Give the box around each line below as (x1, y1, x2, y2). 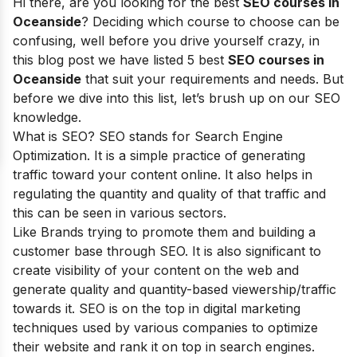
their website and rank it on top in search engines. (13, 339, 315, 355)
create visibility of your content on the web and (13, 262, 299, 278)
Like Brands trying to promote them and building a (13, 224, 316, 240)
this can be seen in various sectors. (13, 205, 226, 221)
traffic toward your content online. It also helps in (13, 167, 312, 182)
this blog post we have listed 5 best (13, 52, 228, 68)
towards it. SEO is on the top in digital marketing (13, 300, 300, 316)
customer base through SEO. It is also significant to (13, 243, 321, 259)
